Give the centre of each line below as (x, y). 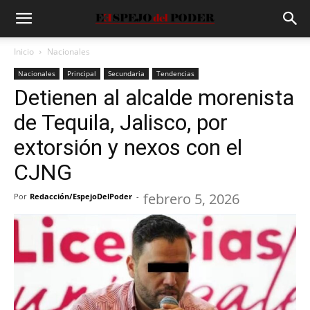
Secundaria (126, 73)
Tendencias (175, 73)
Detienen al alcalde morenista (154, 98)
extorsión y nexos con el (128, 147)
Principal (82, 73)
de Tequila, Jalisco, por (121, 122)
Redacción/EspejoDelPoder (81, 196)
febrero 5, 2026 (191, 199)
